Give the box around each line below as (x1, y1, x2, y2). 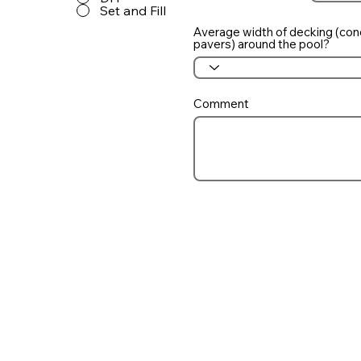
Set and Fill (99, 2, 166, 19)
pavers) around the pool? (193, 35, 330, 52)
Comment (193, 95, 250, 111)
